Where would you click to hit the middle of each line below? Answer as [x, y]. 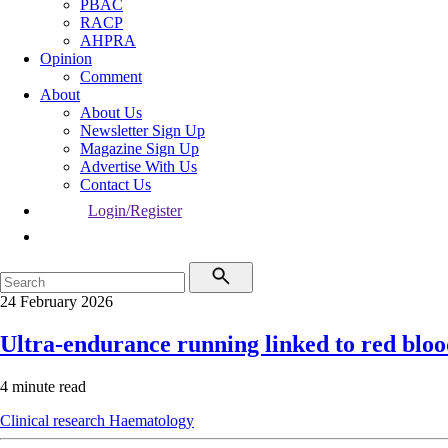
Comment [111, 76]
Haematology [151, 420]
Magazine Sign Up [139, 148]
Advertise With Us [138, 166]
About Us [111, 112]
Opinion [66, 58]
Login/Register [135, 210]
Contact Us [115, 184]
